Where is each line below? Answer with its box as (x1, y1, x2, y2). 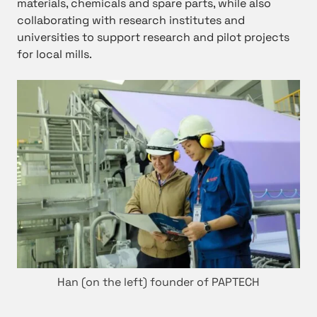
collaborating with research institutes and (17, 12, 245, 28)
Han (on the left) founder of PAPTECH (57, 275, 260, 290)
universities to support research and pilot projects (17, 29, 289, 45)
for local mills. (17, 46, 92, 62)
